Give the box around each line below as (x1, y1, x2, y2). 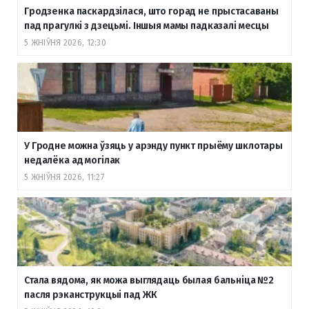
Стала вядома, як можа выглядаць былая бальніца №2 (24, 274, 275, 286)
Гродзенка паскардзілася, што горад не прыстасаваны (24, 5, 279, 17)
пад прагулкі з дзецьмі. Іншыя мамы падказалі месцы (24, 19, 269, 32)
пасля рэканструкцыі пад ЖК (24, 288, 157, 301)
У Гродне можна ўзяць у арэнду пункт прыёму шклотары (24, 139, 283, 152)
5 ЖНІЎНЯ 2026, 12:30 (24, 37, 106, 48)
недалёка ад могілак (24, 154, 121, 166)
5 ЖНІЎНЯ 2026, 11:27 (24, 172, 104, 182)
